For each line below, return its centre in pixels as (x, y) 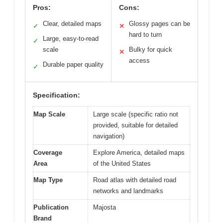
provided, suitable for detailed (135, 125)
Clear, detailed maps (72, 24)
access (139, 61)
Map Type (48, 180)
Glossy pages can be (160, 24)
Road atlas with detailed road (135, 180)
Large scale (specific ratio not (136, 114)
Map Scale (49, 114)
